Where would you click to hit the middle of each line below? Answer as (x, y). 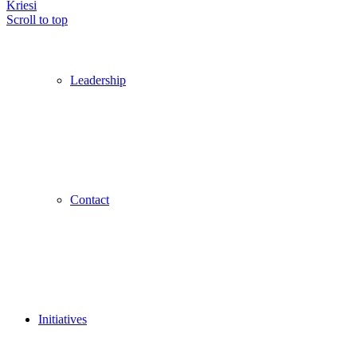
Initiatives (63, 319)
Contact (90, 200)
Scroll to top (37, 20)
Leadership (98, 80)
